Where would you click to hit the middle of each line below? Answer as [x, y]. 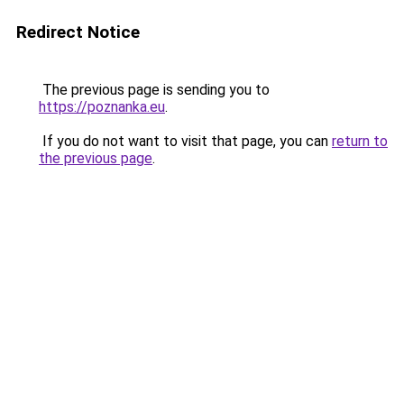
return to [360, 141]
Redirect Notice [78, 32]
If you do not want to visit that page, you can [185, 141]
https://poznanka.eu [102, 107]
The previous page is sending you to [154, 90]
